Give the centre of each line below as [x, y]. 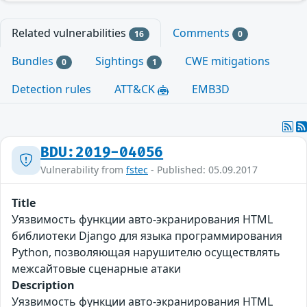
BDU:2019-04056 [102, 153]
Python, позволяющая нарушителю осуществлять [146, 253]
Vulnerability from [83, 170]
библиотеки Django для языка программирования [147, 236]
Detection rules [51, 89]
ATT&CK [136, 89]
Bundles [34, 61]
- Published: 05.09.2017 [203, 170]
